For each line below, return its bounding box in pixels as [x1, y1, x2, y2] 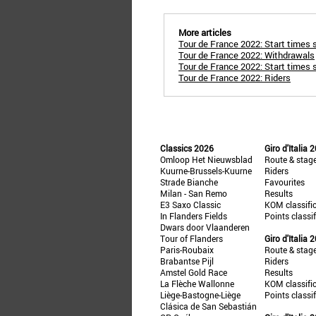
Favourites [265, 176, 305, 188]
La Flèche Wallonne [160, 278, 234, 289]
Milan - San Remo [160, 188, 227, 199]
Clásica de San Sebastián [160, 300, 257, 312]
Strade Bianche [160, 176, 218, 188]
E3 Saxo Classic [160, 199, 221, 210]
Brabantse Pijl [160, 255, 214, 267]
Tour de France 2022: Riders [178, 71, 291, 84]
